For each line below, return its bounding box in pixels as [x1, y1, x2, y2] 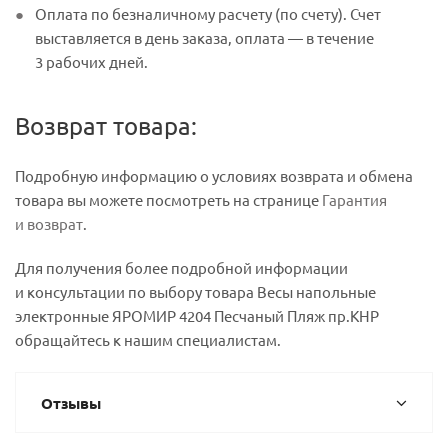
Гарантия [322, 190, 387, 209]
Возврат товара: [15, 111, 197, 140]
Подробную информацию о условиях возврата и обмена [15, 166, 413, 185]
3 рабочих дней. [35, 52, 148, 71]
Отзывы [41, 393, 101, 413]
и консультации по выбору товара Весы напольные [15, 282, 376, 301]
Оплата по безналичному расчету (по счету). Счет [35, 4, 381, 23]
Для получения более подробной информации [15, 258, 348, 277]
